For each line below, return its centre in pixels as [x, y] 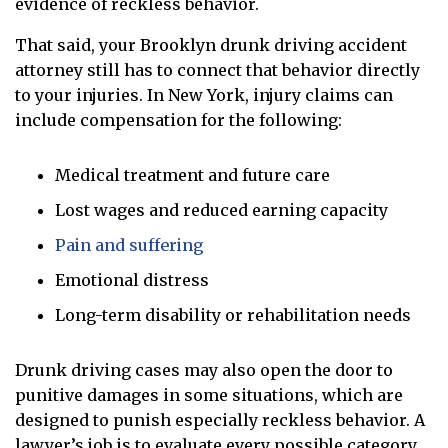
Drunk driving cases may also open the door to [204, 370]
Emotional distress [132, 280]
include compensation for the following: [178, 120]
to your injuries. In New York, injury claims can [204, 95]
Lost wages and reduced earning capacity [221, 210]
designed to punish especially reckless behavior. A [220, 420]
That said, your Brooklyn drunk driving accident [211, 45]
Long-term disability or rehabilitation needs [233, 315]
